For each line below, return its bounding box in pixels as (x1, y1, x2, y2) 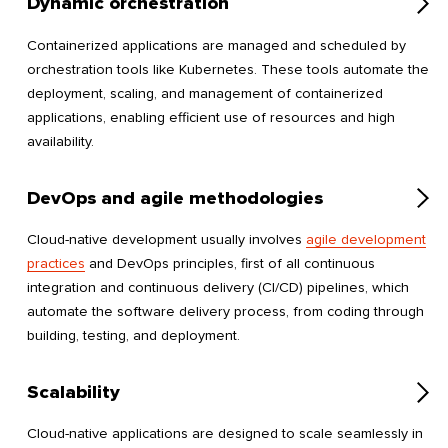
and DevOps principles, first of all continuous (85, 254, 375, 272)
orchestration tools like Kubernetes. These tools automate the (27, 60, 429, 78)
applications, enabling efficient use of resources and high (27, 108, 395, 126)
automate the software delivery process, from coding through (27, 302, 424, 320)
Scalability (27, 380, 120, 404)
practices (27, 254, 85, 272)
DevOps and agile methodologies (27, 186, 323, 210)
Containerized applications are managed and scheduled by (27, 36, 406, 54)
